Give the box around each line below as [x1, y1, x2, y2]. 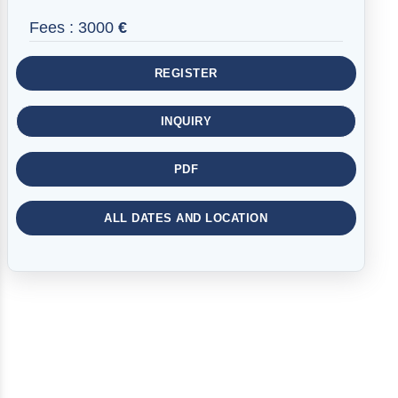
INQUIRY [160, 115, 212, 128]
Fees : [28, 19, 78, 36]
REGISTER [154, 67, 218, 80]
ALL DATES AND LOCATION [104, 211, 268, 225]
